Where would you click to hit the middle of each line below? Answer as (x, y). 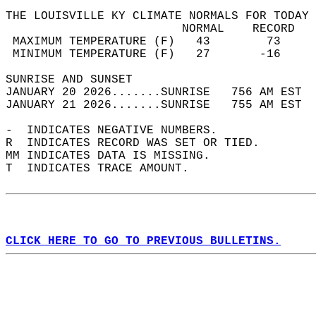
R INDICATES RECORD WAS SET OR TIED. (140, 143)
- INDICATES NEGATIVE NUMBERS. (119, 130)
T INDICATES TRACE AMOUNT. (104, 169)
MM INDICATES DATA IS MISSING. (115, 156)
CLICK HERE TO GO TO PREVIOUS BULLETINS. (143, 241)
